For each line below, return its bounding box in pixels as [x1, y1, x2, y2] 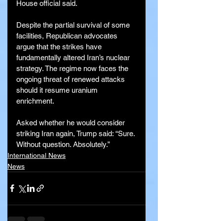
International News [7, 151, 66, 159]
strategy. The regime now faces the [16, 64, 130, 73]
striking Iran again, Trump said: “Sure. [16, 129, 137, 138]
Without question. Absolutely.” [16, 140, 110, 148]
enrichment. [16, 96, 54, 105]
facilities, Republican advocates [16, 31, 119, 40]
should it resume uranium [16, 85, 100, 94]
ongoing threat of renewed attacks [16, 74, 127, 83]
